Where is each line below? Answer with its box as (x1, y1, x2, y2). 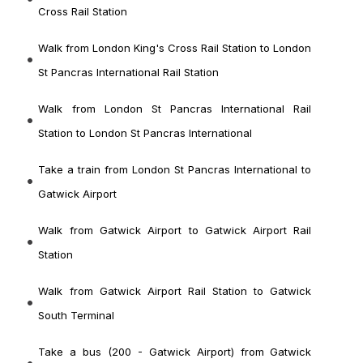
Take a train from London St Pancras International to (38, 163, 312, 177)
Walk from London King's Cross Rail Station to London (38, 41, 312, 55)
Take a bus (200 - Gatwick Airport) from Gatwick (38, 345, 312, 359)
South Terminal (38, 309, 115, 322)
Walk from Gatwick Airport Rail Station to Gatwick (38, 284, 312, 298)
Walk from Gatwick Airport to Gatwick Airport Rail (38, 224, 312, 237)
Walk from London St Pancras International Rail (38, 102, 312, 116)
